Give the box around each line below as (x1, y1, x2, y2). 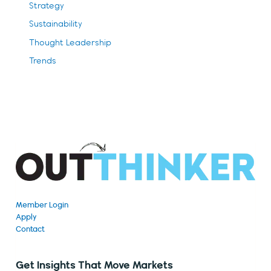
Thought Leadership (29, 38, 112, 48)
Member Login (16, 201, 68, 210)
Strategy (29, 1, 65, 11)
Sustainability (29, 20, 83, 30)
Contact (16, 225, 45, 234)
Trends (29, 56, 57, 66)
